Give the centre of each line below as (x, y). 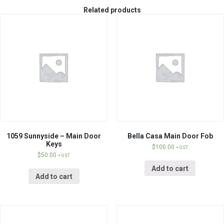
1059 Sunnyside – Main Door (54, 136)
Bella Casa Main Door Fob (170, 136)
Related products (112, 10)
